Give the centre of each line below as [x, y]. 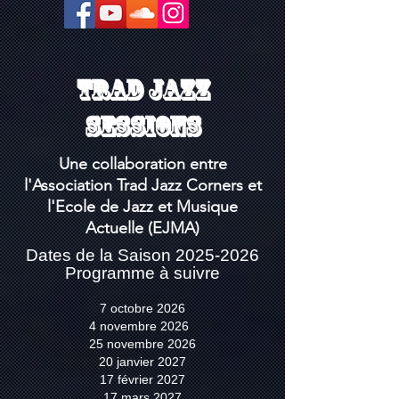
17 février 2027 [142, 379]
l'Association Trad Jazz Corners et [142, 185]
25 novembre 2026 [142, 344]
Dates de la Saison [101, 255]
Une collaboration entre [142, 164]
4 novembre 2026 [142, 326]
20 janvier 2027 [142, 362]
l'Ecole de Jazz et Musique [142, 207]
